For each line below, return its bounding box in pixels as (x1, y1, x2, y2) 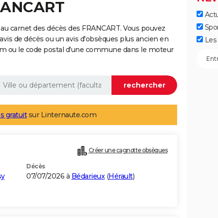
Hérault (109, 172, 133, 181)
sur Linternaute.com (27, 110, 96, 120)
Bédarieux (71, 172, 105, 181)
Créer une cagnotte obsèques (88, 146, 167, 154)
